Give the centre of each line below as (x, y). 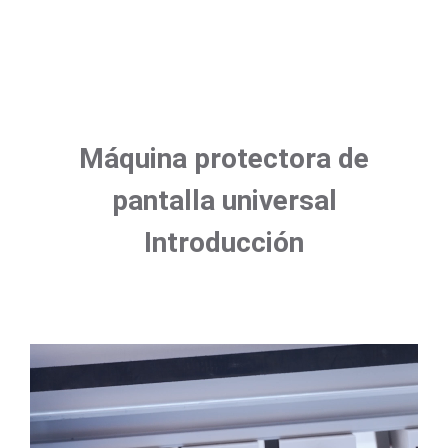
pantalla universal (224, 200)
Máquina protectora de (224, 158)
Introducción (224, 242)
